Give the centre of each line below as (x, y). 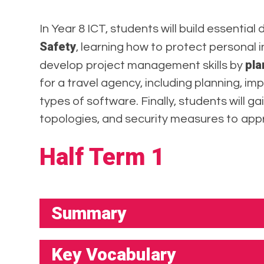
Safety (58, 47)
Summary (89, 213)
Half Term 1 (102, 157)
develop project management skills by (143, 66)
